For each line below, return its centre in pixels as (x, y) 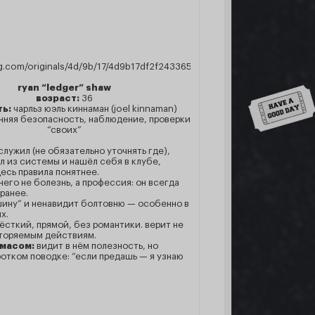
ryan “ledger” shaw (64, 88)
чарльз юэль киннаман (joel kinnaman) (94, 109)
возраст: (59, 98)
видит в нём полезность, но (97, 246)
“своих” (64, 130)
